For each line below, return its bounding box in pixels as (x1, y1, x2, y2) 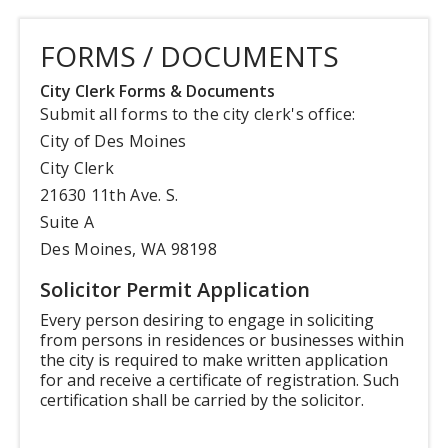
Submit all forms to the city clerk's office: (40, 102, 356, 125)
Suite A (40, 210, 95, 233)
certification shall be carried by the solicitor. (40, 388, 364, 411)
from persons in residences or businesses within (40, 328, 404, 351)
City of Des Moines (40, 129, 187, 152)
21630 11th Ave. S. (40, 183, 179, 206)
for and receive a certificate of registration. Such (40, 368, 399, 391)
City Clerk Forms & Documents (40, 79, 275, 102)
